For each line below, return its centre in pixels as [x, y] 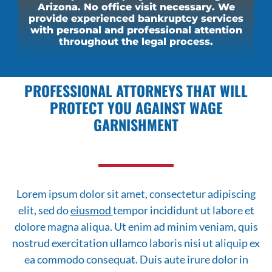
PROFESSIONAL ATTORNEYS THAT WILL [136, 91]
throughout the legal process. [136, 42]
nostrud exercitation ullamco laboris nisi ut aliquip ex [136, 243]
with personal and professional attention [136, 30]
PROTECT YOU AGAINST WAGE [136, 108]
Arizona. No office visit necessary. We [136, 7]
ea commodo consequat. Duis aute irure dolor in [136, 260]
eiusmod [91, 210]
